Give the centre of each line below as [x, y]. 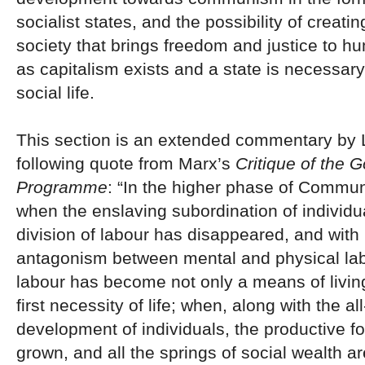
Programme [62, 187]
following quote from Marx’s [126, 163]
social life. [55, 92]
